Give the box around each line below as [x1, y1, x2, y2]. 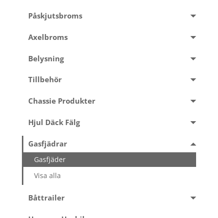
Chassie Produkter [28, 96, 95, 107]
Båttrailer [28, 192, 65, 203]
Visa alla [34, 171, 61, 181]
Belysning [28, 53, 64, 64]
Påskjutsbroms [28, 10, 82, 21]
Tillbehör [28, 74, 62, 85]
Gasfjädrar [28, 139, 67, 149]
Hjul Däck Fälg [28, 117, 80, 128]
